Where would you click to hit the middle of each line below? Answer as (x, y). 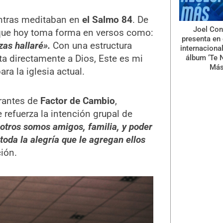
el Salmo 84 (107, 20)
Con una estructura (91, 46)
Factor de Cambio (77, 101)
